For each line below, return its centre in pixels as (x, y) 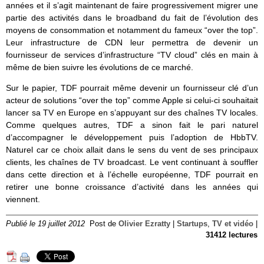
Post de (104, 224)
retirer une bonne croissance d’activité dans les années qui (132, 187)
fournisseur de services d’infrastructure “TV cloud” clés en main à (132, 55)
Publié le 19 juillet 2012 (45, 224)
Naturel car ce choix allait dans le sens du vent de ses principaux (132, 150)
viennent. (23, 199)
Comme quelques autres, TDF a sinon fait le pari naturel (132, 125)
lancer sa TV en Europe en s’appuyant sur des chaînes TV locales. (132, 113)
